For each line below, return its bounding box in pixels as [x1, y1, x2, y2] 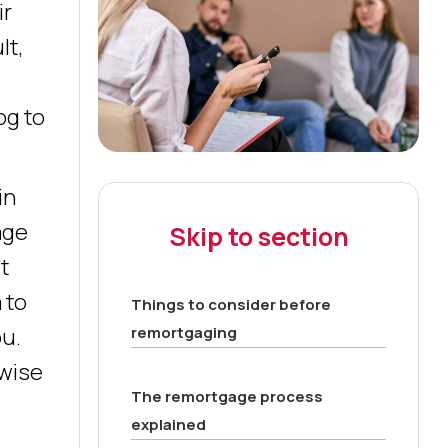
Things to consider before [130, 293, 331, 315]
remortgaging [130, 321, 237, 343]
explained [130, 413, 206, 435]
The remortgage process [130, 385, 323, 407]
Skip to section [168, 218, 349, 254]
